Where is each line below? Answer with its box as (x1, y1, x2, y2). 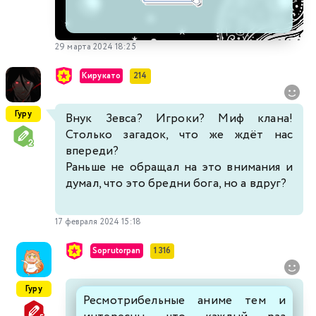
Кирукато (82, 69, 121, 82)
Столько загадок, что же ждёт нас (66, 126, 293, 145)
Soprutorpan (92, 244, 141, 257)
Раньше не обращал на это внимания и (66, 159, 293, 177)
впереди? (66, 142, 119, 161)
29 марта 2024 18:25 (55, 41, 136, 54)
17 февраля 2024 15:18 (55, 216, 141, 229)
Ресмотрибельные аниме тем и (83, 292, 286, 310)
